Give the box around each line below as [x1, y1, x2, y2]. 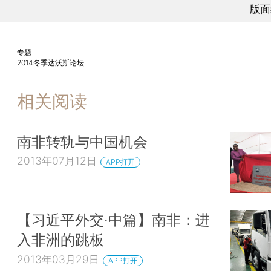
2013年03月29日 [17, 253, 99, 266]
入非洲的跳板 [17, 230, 104, 249]
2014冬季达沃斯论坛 [17, 58, 84, 68]
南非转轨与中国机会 [17, 132, 148, 151]
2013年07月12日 [17, 154, 97, 168]
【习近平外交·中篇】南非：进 [17, 211, 210, 229]
